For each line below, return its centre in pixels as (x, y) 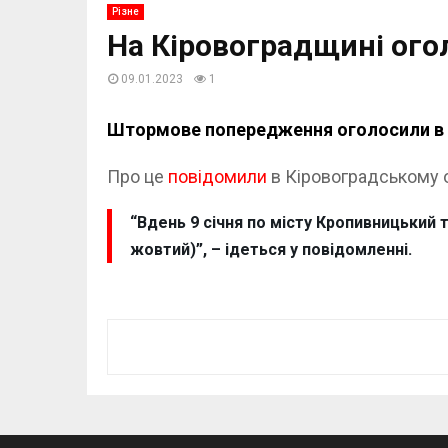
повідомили (219, 177)
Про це (137, 177)
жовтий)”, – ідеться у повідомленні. (270, 250)
